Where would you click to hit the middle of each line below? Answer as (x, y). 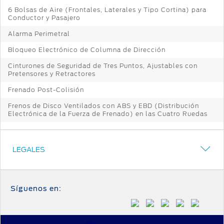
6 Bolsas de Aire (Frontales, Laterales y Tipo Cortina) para (107, 9)
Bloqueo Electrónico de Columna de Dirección (87, 49)
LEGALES (29, 149)
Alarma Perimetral (39, 33)
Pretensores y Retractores (52, 73)
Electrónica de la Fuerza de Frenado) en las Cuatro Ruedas (108, 113)
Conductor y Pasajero (44, 17)
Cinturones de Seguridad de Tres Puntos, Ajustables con (103, 65)
